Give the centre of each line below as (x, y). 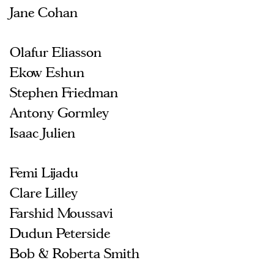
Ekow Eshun (47, 72)
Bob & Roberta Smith (75, 253)
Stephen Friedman (64, 92)
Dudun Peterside (60, 233)
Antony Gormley (59, 112)
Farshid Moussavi (61, 213)
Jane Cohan (44, 12)
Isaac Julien (43, 132)
